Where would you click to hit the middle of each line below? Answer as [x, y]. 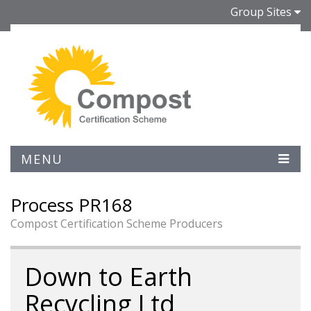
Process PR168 [72, 205]
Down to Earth [108, 277]
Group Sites [261, 12]
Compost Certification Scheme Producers [117, 224]
